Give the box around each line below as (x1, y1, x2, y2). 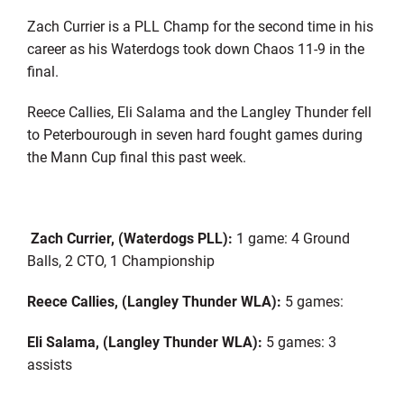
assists (26, 354, 72, 374)
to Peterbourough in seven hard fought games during (26, 124, 363, 144)
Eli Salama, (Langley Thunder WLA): (26, 332, 266, 352)
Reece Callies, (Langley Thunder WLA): (26, 291, 285, 311)
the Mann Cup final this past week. (26, 147, 246, 167)
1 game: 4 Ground (232, 228, 350, 248)
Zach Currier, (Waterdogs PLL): (30, 228, 233, 248)
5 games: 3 (265, 332, 336, 352)
